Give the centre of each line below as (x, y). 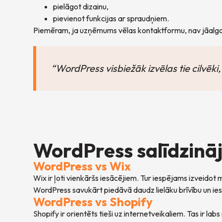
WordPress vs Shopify (93, 202)
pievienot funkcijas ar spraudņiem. (111, 19)
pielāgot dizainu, (81, 7)
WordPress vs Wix (82, 166)
